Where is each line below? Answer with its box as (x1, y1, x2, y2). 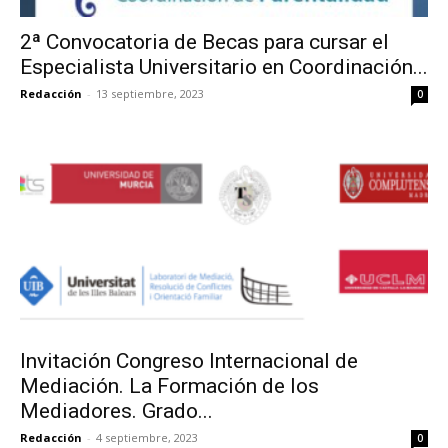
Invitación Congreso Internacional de (20, 348, 358, 373)
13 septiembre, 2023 (96, 86, 204, 102)
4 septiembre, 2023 (96, 429, 198, 445)
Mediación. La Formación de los (20, 373, 319, 398)
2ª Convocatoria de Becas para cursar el (20, 30, 389, 55)
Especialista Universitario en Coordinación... (20, 55, 428, 80)
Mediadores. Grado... (20, 398, 213, 423)
